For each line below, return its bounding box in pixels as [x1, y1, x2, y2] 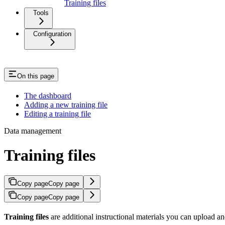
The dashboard [24, 91, 71, 100]
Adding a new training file [24, 100, 107, 109]
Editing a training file [24, 109, 91, 118]
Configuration [33, 30, 71, 38]
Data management [4, 126, 61, 135]
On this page [17, 72, 54, 80]
